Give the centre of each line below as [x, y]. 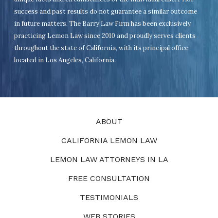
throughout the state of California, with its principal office [101, 48]
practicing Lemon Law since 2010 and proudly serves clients [105, 36]
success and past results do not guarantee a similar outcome [106, 11]
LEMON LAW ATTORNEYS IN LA [109, 159]
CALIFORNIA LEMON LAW [109, 140]
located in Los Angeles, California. [65, 60]
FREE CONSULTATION [109, 178]
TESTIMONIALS [109, 197]
